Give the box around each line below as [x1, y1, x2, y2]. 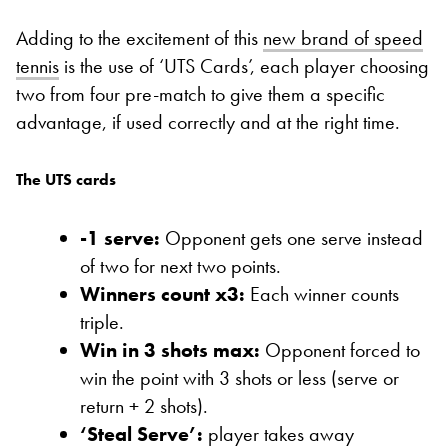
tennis [16, 53, 59, 80]
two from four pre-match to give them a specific [16, 81, 385, 108]
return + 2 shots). [80, 393, 208, 420]
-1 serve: [80, 225, 160, 252]
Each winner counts [245, 281, 399, 308]
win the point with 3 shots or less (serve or [80, 365, 399, 392]
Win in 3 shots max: [80, 337, 260, 364]
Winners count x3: [80, 281, 245, 308]
